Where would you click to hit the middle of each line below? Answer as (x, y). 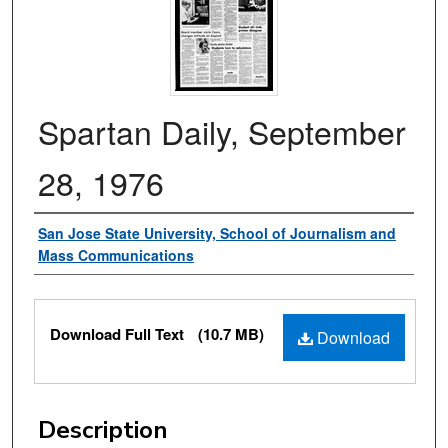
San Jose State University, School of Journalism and (217, 233)
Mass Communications (116, 255)
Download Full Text (119, 334)
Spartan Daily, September (222, 131)
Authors (79, 234)
